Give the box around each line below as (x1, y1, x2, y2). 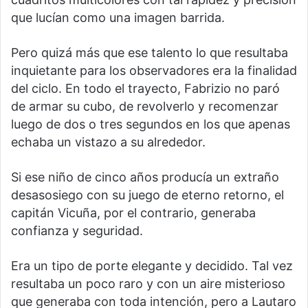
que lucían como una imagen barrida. (11, 10, 225, 25)
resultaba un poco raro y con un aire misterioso (11, 276, 285, 291)
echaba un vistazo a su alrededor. (11, 135, 206, 150)
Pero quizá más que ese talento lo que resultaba (11, 45, 288, 60)
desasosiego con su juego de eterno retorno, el (11, 188, 284, 203)
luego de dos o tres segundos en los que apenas (11, 117, 290, 132)
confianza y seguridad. (11, 223, 143, 239)
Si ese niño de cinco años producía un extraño (11, 170, 279, 185)
